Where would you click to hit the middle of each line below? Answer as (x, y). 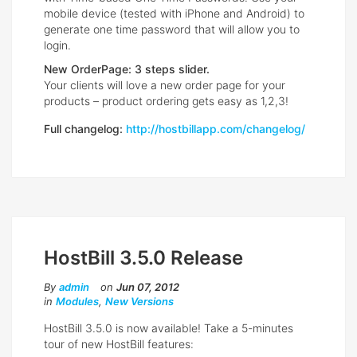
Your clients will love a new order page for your (165, 85)
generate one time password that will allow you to (172, 29)
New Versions (139, 302)
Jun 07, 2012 (148, 287)
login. (57, 45)
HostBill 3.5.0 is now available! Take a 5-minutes (169, 328)
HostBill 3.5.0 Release (143, 258)
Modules (77, 302)
